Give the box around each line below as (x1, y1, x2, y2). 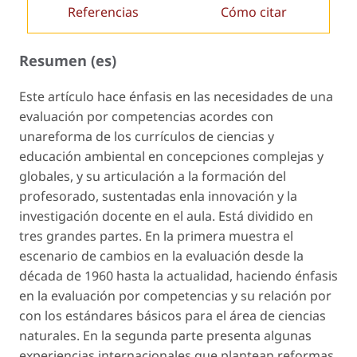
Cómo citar (221, 3, 287, 22)
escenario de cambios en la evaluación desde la (19, 246, 304, 265)
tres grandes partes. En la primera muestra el (19, 226, 293, 245)
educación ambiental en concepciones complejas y (19, 147, 324, 165)
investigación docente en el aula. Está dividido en (19, 206, 313, 225)
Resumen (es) (19, 49, 116, 70)
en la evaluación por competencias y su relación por (19, 286, 331, 304)
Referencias (68, 3, 139, 22)
